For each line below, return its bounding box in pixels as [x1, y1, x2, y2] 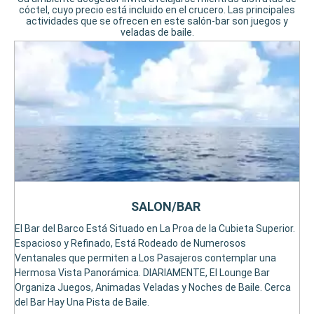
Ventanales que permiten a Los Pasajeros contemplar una [15, 252, 276, 264]
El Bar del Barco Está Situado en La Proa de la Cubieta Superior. [15, 223, 295, 235]
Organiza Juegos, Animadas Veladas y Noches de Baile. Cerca [15, 282, 291, 294]
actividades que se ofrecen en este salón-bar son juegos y [26, 15, 288, 27]
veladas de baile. [120, 27, 194, 39]
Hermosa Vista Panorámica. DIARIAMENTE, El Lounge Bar [15, 267, 270, 279]
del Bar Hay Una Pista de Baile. [15, 296, 149, 308]
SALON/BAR [130, 199, 200, 214]
